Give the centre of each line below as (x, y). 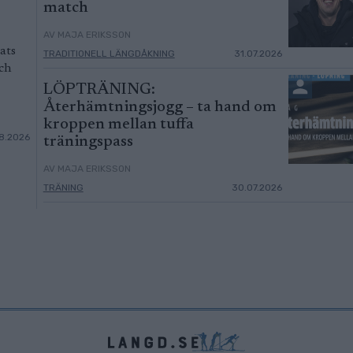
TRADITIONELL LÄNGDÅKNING (109, 53)
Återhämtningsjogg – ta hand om (160, 107)
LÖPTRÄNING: (99, 89)
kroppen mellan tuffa (118, 124)
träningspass (88, 141)
